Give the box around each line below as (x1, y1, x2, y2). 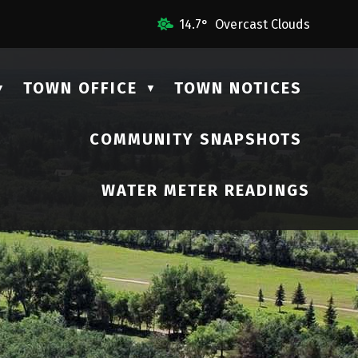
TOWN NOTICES (174, 78, 302, 97)
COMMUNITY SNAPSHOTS (89, 129, 302, 149)
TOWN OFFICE (23, 78, 137, 97)
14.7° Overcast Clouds (179, 16, 310, 32)
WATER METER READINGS (101, 181, 310, 200)
